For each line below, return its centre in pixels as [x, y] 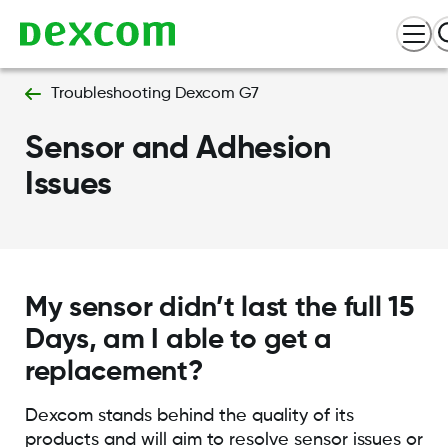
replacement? [113, 371]
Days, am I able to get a [178, 339]
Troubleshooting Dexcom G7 [154, 94]
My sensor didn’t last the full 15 [219, 307]
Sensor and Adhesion [177, 148]
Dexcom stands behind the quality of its [189, 415]
